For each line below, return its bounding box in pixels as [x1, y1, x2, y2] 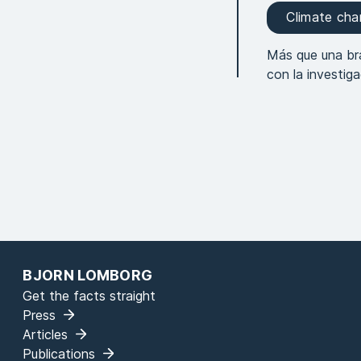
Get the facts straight [23, 287, 156, 304]
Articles [23, 326, 68, 342]
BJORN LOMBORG [23, 266, 153, 284]
